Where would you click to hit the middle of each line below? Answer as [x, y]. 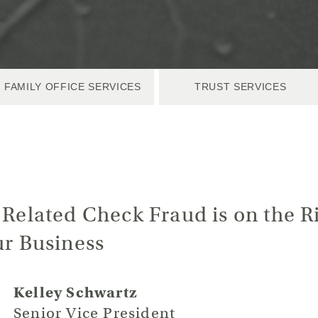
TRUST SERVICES [240, 87]
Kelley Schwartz [75, 292]
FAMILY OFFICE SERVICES [72, 87]
